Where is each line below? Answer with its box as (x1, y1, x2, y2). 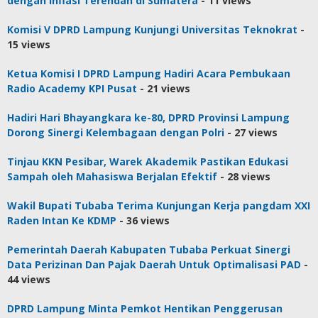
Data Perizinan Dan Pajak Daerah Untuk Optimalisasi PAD (7, 258, 301, 272)
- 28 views (217, 170, 270, 184)
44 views (7, 273, 50, 287)
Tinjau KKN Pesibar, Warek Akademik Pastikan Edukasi (7, 155, 288, 169)
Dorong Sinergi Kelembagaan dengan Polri (7, 126, 224, 140)
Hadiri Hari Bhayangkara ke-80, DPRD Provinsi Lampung (7, 111, 290, 125)
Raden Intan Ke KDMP (7, 214, 116, 228)
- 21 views (137, 82, 190, 96)
